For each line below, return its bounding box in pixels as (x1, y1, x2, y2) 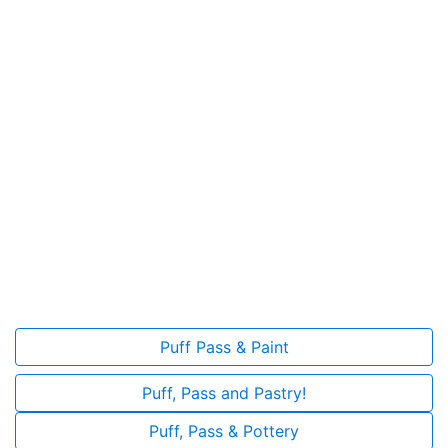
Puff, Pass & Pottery (149, 421, 299, 442)
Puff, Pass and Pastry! (142, 383, 306, 404)
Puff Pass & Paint (159, 337, 289, 358)
